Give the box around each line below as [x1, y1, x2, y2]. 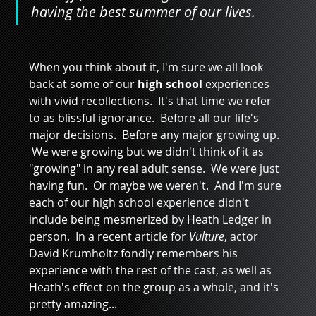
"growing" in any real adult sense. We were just [28, 161, 282, 176]
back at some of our [28, 76, 138, 92]
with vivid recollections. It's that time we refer [28, 93, 274, 109]
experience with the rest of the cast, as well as [28, 262, 274, 278]
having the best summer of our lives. [30, 2, 255, 21]
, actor [224, 229, 261, 244]
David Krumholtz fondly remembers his [28, 245, 241, 261]
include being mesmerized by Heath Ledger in [28, 212, 274, 227]
